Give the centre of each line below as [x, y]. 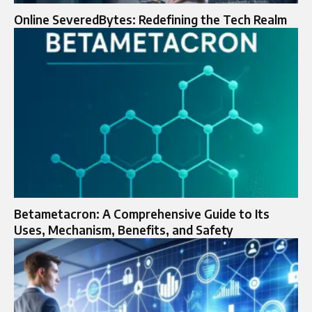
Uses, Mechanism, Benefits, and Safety [124, 230]
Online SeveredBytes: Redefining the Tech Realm [150, 19]
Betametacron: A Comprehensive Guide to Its [142, 214]
